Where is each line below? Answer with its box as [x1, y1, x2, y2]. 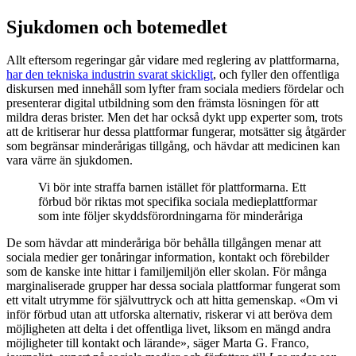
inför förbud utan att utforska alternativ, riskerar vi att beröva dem [6, 308, 332, 322]
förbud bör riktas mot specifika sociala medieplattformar [38, 195, 317, 209]
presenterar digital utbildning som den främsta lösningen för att [6, 96, 319, 110]
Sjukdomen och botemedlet [6, 16, 227, 37]
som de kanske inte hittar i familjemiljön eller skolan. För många [6, 265, 327, 279]
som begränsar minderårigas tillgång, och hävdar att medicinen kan [6, 139, 340, 153]
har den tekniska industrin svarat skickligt [6, 68, 213, 82]
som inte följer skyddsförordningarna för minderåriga [38, 209, 303, 223]
